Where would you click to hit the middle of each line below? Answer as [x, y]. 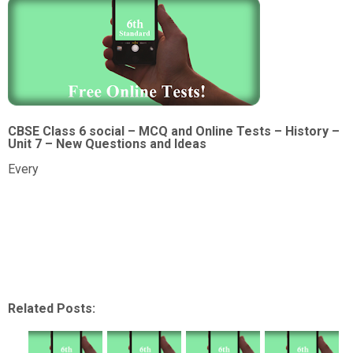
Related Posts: [52, 308]
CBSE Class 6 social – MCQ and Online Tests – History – [174, 131]
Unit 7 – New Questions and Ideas [107, 144]
